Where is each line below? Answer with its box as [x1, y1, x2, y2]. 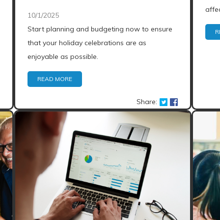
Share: [136, 97, 157, 106]
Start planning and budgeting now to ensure [27, 25, 173, 33]
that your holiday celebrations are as [27, 38, 147, 47]
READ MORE [37, 75, 73, 82]
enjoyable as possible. [27, 52, 99, 61]
